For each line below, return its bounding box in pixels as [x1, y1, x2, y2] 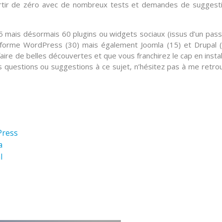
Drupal [194, 39, 217, 50]
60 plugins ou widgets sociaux [61, 28, 166, 39]
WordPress [23, 39, 62, 50]
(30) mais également [62, 39, 141, 50]
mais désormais [2, 28, 62, 39]
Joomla [141, 39, 164, 50]
